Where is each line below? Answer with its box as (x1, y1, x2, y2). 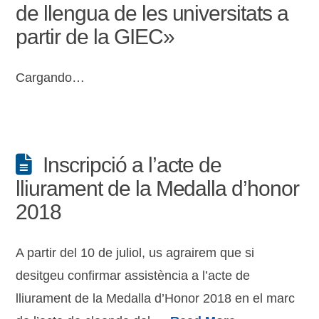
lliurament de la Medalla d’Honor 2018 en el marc (16, 291, 296, 305)
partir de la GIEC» (16, 25, 174, 48)
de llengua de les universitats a (16, 1, 288, 25)
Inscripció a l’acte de (43, 153, 222, 177)
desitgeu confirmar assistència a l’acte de (16, 268, 251, 283)
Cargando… (16, 70, 85, 85)
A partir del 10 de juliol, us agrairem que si (16, 246, 255, 260)
